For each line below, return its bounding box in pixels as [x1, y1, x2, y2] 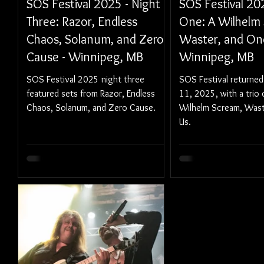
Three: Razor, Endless [27, 14, 137, 29]
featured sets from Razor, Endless [27, 88, 155, 99]
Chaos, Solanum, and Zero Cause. [27, 102, 156, 113]
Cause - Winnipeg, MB [27, 49, 143, 65]
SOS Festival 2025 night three [27, 74, 144, 85]
